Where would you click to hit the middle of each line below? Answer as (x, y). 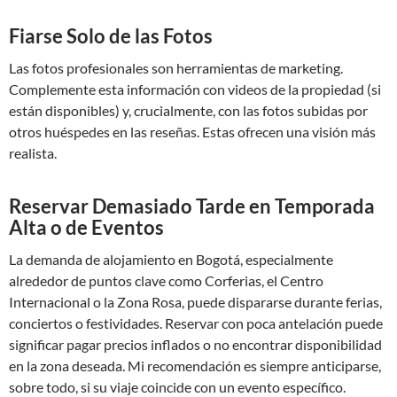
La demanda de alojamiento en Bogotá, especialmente (171, 259)
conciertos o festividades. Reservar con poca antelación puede (196, 323)
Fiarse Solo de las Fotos (111, 36)
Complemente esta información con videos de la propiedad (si (195, 89)
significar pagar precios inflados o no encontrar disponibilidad (195, 344)
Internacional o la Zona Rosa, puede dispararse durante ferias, (195, 302)
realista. (33, 153)
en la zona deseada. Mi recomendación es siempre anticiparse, (195, 366)
